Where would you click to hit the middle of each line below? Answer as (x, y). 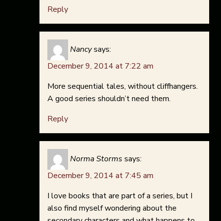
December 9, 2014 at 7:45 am (100, 176)
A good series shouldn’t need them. (109, 99)
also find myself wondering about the (112, 208)
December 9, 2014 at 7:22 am (100, 66)
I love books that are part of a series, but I (120, 196)
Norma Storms (96, 159)
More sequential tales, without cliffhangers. (123, 87)
